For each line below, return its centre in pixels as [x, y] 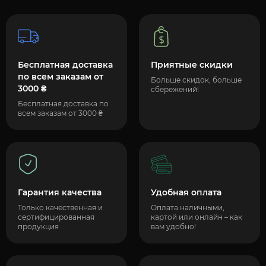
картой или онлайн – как [197, 217]
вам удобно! [173, 226]
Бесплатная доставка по [63, 103]
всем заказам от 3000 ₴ [60, 113]
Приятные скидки [192, 64]
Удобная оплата [186, 192]
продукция [38, 226]
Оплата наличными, [188, 207]
